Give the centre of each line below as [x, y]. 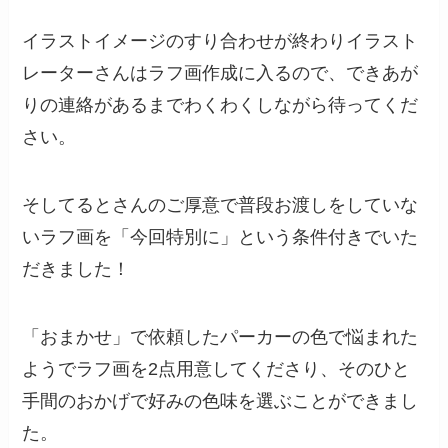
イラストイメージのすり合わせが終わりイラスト [220, 41]
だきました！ [76, 269]
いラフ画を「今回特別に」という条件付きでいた [220, 237]
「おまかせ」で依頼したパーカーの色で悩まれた [220, 336]
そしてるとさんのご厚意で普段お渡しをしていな [220, 205]
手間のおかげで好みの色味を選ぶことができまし [220, 400]
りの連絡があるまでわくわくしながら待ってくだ [220, 105]
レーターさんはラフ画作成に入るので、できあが [220, 73]
